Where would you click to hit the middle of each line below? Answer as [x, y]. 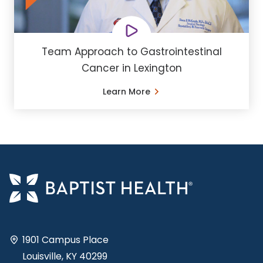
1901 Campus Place [65, 240]
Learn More [126, 92]
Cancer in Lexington [131, 68]
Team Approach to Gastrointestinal [131, 52]
